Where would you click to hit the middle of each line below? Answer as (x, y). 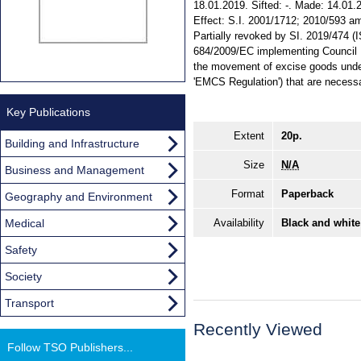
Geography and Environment (79, 196)
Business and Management (75, 170)
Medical (25, 223)
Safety (21, 249)
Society (23, 276)
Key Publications (48, 112)
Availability (239, 223)
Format (248, 194)
